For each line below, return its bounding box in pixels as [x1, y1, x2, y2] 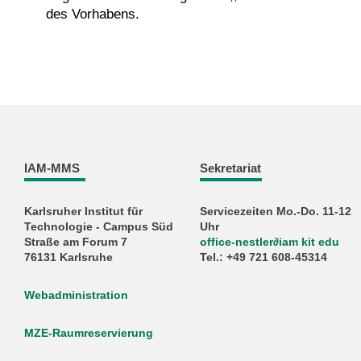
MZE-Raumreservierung [23, 327, 153, 340]
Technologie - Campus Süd [23, 220, 173, 233]
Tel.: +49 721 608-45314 [200, 251, 328, 263]
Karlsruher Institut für [23, 205, 143, 218]
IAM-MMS [23, 160, 80, 175]
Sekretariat [200, 160, 262, 175]
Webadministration [23, 289, 128, 301]
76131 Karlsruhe [23, 251, 113, 263]
